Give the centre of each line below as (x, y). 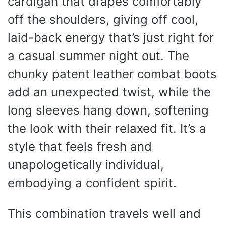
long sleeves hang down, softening (108, 110)
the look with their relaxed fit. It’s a (107, 128)
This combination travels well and (104, 213)
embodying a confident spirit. (92, 183)
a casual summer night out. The (98, 55)
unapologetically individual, (86, 164)
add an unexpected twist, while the (109, 92)
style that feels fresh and (80, 146)
